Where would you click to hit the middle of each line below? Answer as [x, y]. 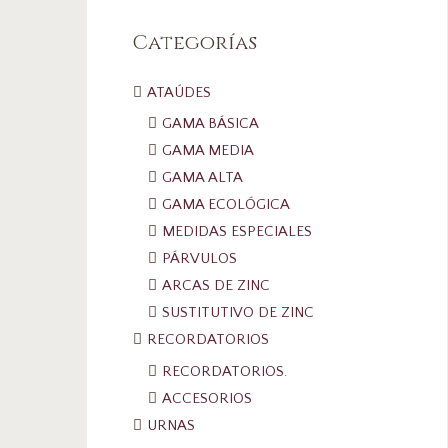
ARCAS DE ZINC [216, 286]
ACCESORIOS [207, 398]
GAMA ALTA [202, 178]
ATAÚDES [179, 92]
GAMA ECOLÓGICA [226, 205]
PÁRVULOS [199, 259]
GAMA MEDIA [208, 151]
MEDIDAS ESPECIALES [237, 232]
